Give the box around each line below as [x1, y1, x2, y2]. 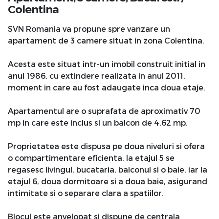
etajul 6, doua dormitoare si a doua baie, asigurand [8, 176, 207, 186]
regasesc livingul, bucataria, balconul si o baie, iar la [8, 164, 207, 174]
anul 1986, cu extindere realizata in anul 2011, [8, 70, 185, 80]
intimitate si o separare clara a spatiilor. [8, 188, 164, 197]
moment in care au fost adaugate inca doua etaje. [8, 82, 205, 92]
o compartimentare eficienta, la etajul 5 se [8, 153, 175, 162]
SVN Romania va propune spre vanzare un [8, 23, 170, 33]
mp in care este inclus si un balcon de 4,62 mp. [8, 117, 188, 127]
